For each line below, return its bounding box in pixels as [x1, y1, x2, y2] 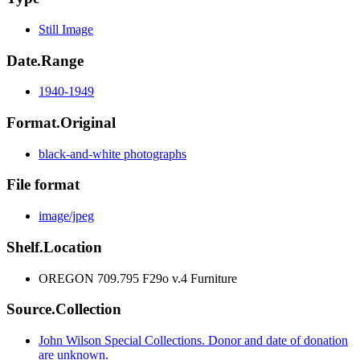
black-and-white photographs [39, 146, 186, 161]
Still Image [39, 22, 93, 36]
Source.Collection [6, 301, 121, 318]
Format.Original [6, 113, 116, 131]
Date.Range [6, 51, 84, 69]
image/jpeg [39, 209, 94, 223]
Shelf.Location [6, 238, 102, 256]
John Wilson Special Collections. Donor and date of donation [39, 333, 348, 347]
